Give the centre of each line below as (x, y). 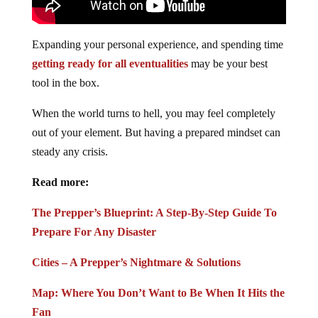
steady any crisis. (70, 152)
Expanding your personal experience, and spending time (157, 45)
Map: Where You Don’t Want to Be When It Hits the (158, 293)
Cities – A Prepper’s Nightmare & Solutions (136, 263)
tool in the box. (65, 83)
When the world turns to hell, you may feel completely (153, 114)
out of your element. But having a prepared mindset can (156, 133)
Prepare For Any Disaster (94, 232)
